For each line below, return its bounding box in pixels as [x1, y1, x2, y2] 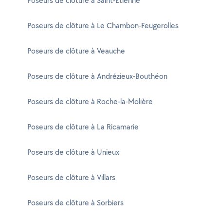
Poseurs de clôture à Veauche [27, 46, 125, 56]
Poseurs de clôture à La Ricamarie [27, 122, 139, 132]
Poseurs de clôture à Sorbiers [27, 198, 124, 208]
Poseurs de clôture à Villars [27, 172, 115, 182]
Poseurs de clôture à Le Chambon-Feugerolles [27, 20, 179, 31]
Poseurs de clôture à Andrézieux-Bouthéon [27, 71, 167, 81]
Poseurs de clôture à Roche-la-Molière [27, 96, 153, 107]
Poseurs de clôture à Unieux [27, 147, 119, 157]
